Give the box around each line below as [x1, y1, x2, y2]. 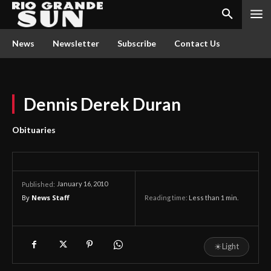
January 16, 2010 [57, 180, 108, 188]
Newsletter [53, 38, 99, 48]
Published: [22, 180, 55, 188]
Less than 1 [189, 194, 224, 202]
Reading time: [145, 194, 189, 202]
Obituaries [12, 125, 56, 135]
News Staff [31, 193, 70, 202]
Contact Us [174, 38, 220, 48]
